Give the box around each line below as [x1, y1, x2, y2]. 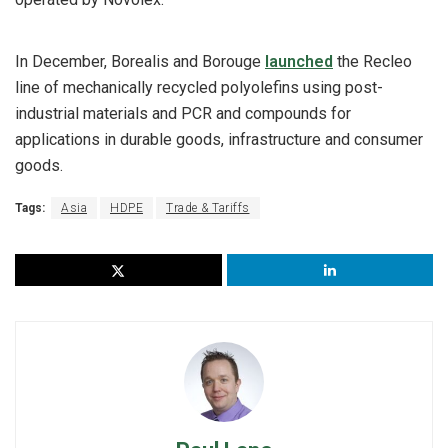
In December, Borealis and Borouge [15, 51, 265, 71]
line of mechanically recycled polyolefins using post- [15, 77, 383, 97]
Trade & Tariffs [166, 200, 250, 215]
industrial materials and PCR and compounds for [15, 103, 351, 123]
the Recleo [333, 51, 412, 71]
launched [265, 51, 333, 71]
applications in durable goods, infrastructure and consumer [15, 129, 423, 149]
